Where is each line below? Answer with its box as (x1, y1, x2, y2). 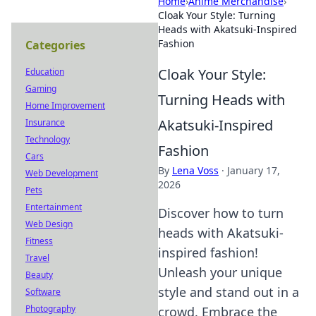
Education (25, 66, 64, 78)
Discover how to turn (158, 205, 284, 221)
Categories (25, 37, 85, 53)
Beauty (25, 269, 53, 281)
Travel (25, 252, 49, 264)
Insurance (25, 116, 65, 128)
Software (25, 286, 61, 298)
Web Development (25, 167, 98, 179)
